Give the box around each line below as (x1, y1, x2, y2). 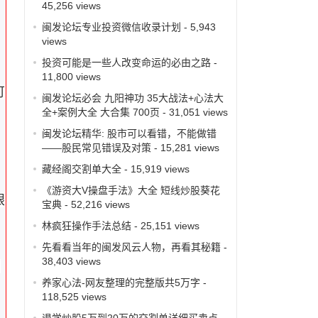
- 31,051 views (159, 106, 228, 118)
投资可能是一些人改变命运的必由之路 (41, 56, 211, 68)
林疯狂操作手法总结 (41, 219, 131, 231)
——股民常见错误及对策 (41, 141, 151, 153)
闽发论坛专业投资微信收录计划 (41, 21, 181, 33)
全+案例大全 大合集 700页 (41, 106, 160, 118)
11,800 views (41, 70, 101, 82)
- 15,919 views (121, 163, 190, 175)
